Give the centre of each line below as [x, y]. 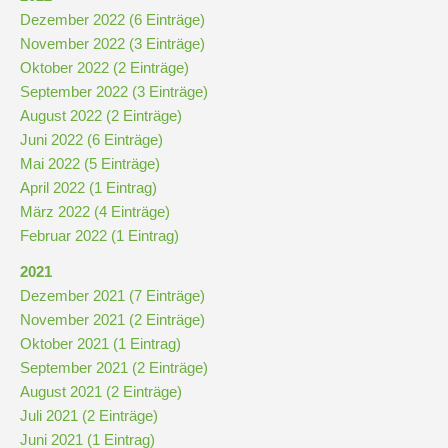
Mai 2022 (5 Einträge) [90, 163]
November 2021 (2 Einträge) [112, 319]
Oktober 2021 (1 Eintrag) [100, 343]
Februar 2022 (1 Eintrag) [99, 235]
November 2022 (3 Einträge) [112, 43]
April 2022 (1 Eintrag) [88, 187]
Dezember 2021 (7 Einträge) [112, 295]
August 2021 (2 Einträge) [101, 391]
